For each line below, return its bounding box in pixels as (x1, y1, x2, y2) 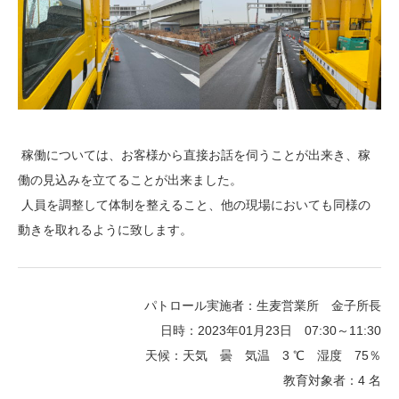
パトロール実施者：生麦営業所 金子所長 (144, 298, 381, 313)
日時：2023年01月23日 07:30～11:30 (160, 323, 381, 338)
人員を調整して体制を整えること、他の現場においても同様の (18, 198, 370, 213)
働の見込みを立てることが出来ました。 (18, 173, 242, 188)
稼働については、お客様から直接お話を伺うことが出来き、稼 (18, 148, 370, 163)
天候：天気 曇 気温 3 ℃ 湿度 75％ (145, 348, 381, 363)
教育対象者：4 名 (283, 373, 381, 388)
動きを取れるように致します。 (18, 223, 192, 238)
